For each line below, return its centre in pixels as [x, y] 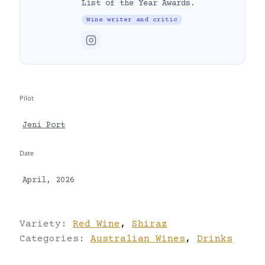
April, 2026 [49, 180]
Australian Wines [138, 239]
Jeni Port [44, 126]
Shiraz [150, 224]
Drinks [215, 239]
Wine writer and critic [132, 20]
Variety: [46, 224]
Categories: [55, 239]
